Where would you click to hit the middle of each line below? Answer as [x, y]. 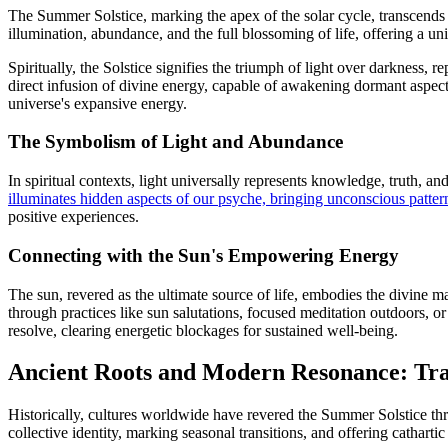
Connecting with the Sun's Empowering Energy [203, 255]
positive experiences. [73, 217]
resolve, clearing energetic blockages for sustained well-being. [203, 330]
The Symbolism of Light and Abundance [175, 142]
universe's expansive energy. [97, 103]
